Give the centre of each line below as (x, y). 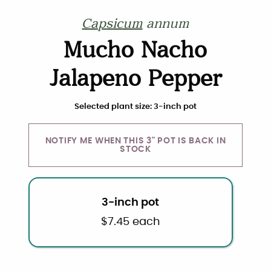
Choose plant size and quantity (103, 107)
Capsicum (112, 25)
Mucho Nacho (135, 53)
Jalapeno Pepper (135, 81)
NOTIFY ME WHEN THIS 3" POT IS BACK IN (135, 141)
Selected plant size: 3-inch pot (135, 107)
